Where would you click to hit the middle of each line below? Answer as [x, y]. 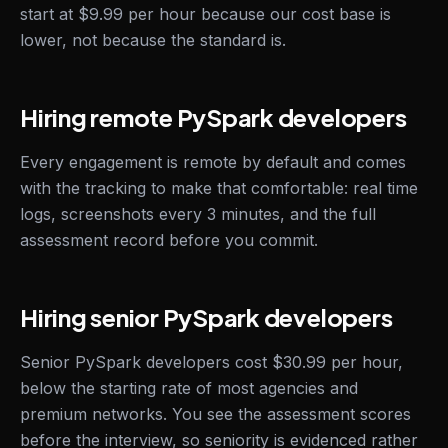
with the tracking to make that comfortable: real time [219, 188]
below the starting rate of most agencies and [189, 388]
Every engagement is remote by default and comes [213, 162]
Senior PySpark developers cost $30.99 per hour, [211, 362]
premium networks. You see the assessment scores [215, 414]
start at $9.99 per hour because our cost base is [205, 14]
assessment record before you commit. [169, 240]
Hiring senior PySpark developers [206, 317]
